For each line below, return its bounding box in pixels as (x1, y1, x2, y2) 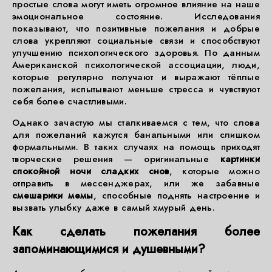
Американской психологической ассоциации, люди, (12, 58, 260, 72)
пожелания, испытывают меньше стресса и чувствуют (12, 83, 260, 96)
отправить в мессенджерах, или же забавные (12, 177, 260, 190)
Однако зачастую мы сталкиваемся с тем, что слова (12, 116, 260, 129)
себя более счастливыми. (12, 95, 127, 108)
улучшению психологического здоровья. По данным (12, 46, 260, 59)
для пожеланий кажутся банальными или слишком (12, 128, 260, 141)
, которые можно (169, 165, 260, 178)
